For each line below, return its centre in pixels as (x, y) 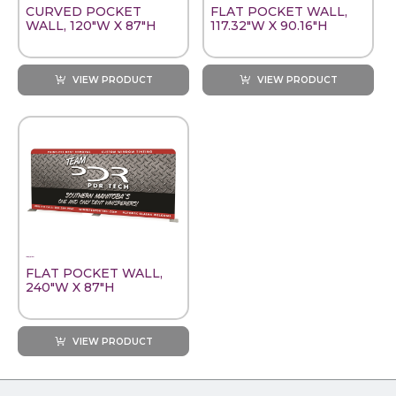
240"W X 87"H (70, 287)
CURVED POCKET (84, 12)
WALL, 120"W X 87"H (91, 26)
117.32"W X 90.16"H (269, 26)
